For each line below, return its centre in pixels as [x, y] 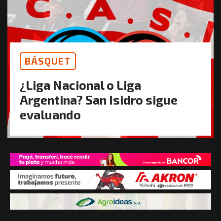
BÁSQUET [48, 61]
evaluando [50, 114]
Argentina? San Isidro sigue [99, 99]
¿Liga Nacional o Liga [80, 85]
